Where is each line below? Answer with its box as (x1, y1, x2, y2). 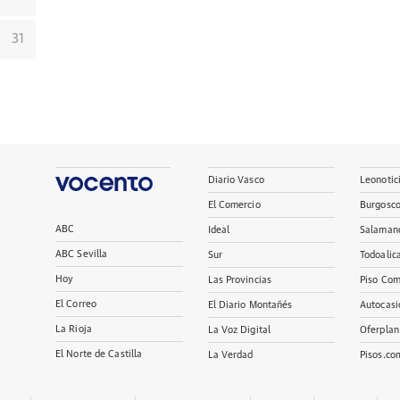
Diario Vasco (207, 175, 264, 185)
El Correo (55, 299, 96, 309)
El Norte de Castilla (55, 349, 143, 359)
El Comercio (207, 200, 261, 210)
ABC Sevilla (55, 249, 108, 259)
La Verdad (207, 350, 254, 360)
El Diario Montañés (207, 300, 293, 310)
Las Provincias (207, 275, 272, 285)
